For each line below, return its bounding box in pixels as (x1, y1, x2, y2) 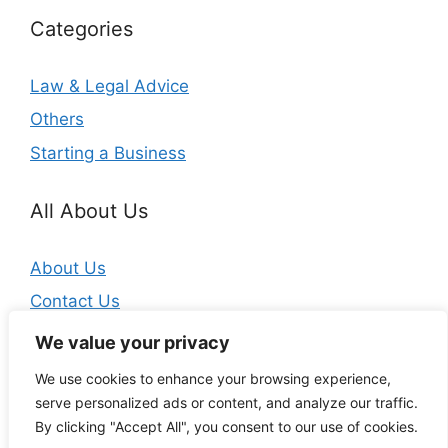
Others (30, 109, 84, 129)
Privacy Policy (30, 324, 140, 345)
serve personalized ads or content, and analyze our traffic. (35, 394, 418, 411)
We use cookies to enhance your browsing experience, (35, 370, 391, 387)
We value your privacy (35, 332, 230, 353)
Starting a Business (30, 142, 186, 163)
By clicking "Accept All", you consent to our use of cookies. (35, 418, 418, 435)
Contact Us (30, 291, 120, 311)
